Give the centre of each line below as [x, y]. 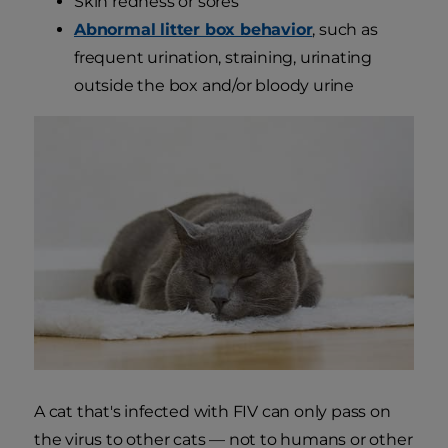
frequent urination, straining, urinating [223, 58]
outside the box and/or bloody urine [214, 86]
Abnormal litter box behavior [193, 30]
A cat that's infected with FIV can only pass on [212, 411]
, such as [345, 30]
